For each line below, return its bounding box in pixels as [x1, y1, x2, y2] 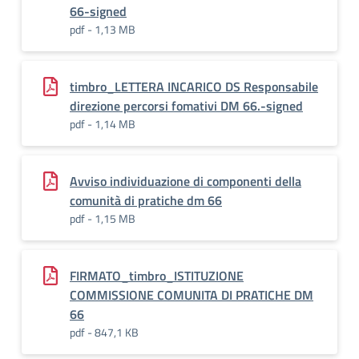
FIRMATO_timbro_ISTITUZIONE [70, 266, 244, 285]
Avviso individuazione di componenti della [70, 171, 301, 191]
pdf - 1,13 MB [70, 21, 135, 38]
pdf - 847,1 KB [70, 324, 139, 341]
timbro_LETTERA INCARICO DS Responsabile [70, 77, 318, 96]
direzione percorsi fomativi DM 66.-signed [70, 96, 303, 115]
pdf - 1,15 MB [70, 210, 135, 227]
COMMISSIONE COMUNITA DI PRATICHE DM [70, 285, 313, 305]
